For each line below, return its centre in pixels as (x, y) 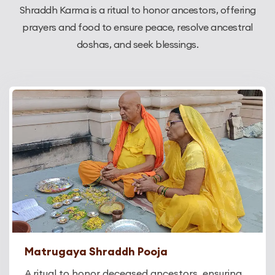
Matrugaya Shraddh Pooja (96, 252)
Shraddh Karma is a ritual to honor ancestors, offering (137, 10)
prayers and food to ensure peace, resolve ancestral (137, 27)
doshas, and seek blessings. (137, 44)
